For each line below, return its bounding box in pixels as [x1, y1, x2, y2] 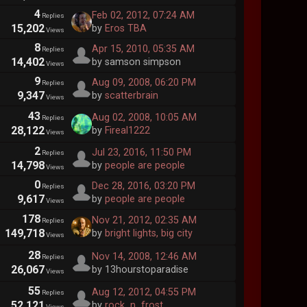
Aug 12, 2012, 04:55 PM [91, 286, 196, 299]
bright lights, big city [104, 228, 193, 240]
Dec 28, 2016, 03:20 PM [91, 180, 195, 192]
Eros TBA [104, 23, 147, 35]
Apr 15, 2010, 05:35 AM [91, 43, 195, 56]
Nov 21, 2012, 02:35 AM [91, 214, 197, 227]
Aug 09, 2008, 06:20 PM [91, 77, 196, 89]
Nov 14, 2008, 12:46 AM [91, 250, 197, 262]
